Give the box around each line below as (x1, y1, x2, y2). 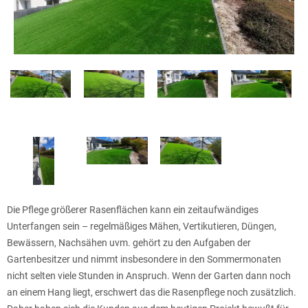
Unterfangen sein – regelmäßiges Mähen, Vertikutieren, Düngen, (7, 220, 276, 232)
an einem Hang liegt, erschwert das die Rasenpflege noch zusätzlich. (7, 286, 296, 298)
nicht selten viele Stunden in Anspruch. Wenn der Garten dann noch (7, 269, 291, 281)
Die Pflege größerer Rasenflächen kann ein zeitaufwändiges (7, 203, 258, 215)
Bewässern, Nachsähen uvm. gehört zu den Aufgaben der (7, 236, 251, 248)
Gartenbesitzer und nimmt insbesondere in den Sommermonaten (7, 253, 281, 265)
